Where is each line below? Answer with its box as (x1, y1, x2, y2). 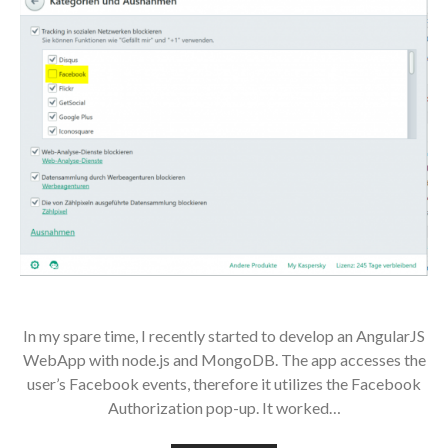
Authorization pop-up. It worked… (107, 398, 341, 418)
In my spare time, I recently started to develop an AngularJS (23, 326, 425, 346)
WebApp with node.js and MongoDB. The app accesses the (22, 350, 426, 370)
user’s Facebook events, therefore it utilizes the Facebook (27, 374, 421, 394)
